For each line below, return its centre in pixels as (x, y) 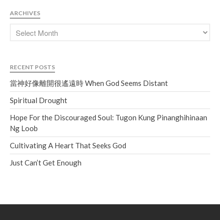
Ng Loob (24, 128)
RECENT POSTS (32, 67)
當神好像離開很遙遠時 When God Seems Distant (89, 83)
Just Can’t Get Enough (46, 163)
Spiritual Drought (39, 100)
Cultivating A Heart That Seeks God (68, 146)
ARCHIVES (25, 13)
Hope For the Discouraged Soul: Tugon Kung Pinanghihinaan (109, 118)
